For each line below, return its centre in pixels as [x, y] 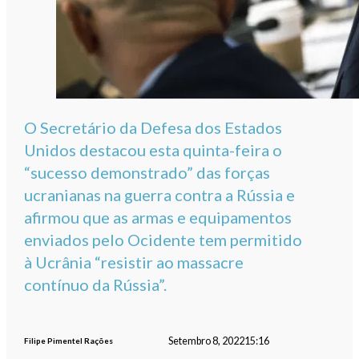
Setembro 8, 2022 [206, 341]
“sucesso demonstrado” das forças [147, 173]
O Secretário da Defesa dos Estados [153, 128]
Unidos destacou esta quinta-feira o [153, 150]
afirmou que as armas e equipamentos [158, 218]
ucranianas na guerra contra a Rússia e [160, 195]
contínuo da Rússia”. [96, 285]
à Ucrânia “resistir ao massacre [134, 262]
